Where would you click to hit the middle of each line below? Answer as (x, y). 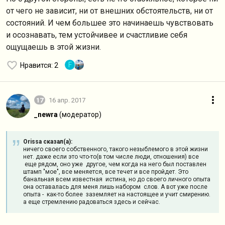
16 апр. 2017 (67, 100)
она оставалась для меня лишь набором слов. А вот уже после (115, 187)
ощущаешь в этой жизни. (53, 47)
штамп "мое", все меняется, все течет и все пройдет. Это (106, 172)
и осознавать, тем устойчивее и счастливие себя (97, 35)
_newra (46, 115)
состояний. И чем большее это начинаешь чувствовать (110, 23)
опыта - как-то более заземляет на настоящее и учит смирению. (117, 194)
